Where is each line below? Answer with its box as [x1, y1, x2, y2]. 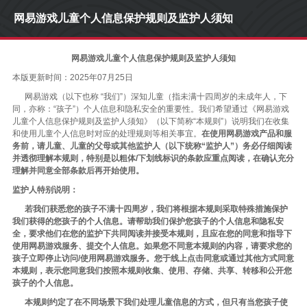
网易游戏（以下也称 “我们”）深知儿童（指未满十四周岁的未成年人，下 [12, 92, 287, 101]
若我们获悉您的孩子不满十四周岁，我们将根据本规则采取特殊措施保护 [25, 204, 288, 214]
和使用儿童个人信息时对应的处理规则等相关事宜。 [12, 129, 201, 138]
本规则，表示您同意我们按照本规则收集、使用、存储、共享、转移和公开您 [12, 266, 292, 275]
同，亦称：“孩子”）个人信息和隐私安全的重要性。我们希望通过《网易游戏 [12, 104, 289, 114]
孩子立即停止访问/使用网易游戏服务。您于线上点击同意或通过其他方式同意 [12, 254, 294, 263]
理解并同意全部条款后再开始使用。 [12, 166, 144, 175]
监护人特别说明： [12, 185, 78, 195]
